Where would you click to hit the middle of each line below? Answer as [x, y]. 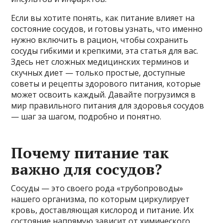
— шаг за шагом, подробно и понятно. [86, 116]
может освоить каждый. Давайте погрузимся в [104, 94]
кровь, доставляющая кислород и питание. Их [103, 210]
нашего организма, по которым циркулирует [101, 199]
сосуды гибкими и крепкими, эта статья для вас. [105, 51]
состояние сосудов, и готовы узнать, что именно [107, 29]
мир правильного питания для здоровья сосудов [108, 105]
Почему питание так [90, 153]
